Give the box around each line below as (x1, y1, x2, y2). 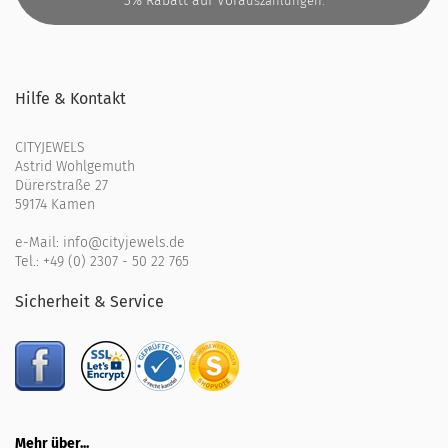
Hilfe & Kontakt (15, 88, 126, 108)
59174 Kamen (15, 195, 95, 213)
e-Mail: (15, 233, 63, 251)
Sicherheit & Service (15, 291, 164, 311)
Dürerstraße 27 (15, 176, 108, 194)
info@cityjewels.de (63, 233, 185, 251)
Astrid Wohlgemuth (15, 157, 135, 175)
